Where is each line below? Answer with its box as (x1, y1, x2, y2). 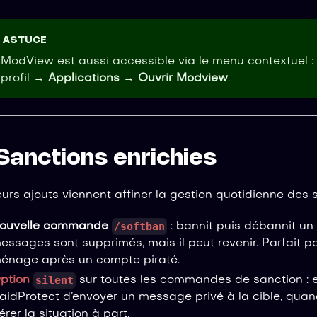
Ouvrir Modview (138, 73, 228, 85)
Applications (48, 73, 120, 85)
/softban (114, 220, 166, 234)
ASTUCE (2, 35, 47, 45)
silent (35, 274, 74, 287)
